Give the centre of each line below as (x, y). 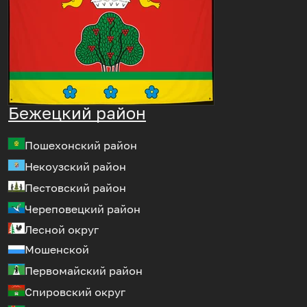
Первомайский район (84, 270)
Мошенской (57, 250)
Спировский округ (75, 292)
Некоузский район (75, 167)
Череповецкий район (83, 209)
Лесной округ (62, 230)
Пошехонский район (81, 146)
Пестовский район (75, 187)
